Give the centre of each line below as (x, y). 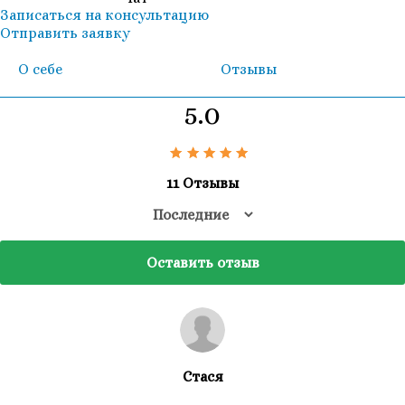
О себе (40, 69)
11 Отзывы (202, 184)
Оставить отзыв (202, 263)
